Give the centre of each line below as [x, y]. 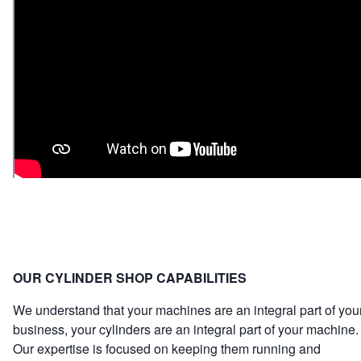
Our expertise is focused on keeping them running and [167, 349]
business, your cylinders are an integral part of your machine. [186, 330]
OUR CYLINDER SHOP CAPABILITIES [130, 278]
